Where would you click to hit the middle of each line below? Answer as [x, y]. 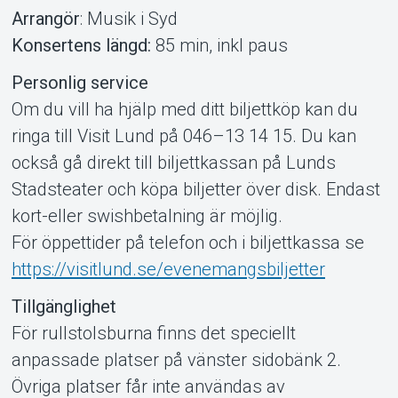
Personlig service [80, 82]
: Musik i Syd [128, 18]
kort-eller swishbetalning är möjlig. [147, 215]
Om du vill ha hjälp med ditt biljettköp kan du [184, 109]
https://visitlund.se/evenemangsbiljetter [168, 269]
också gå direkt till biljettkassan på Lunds [173, 162]
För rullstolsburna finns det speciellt [153, 333]
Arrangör [45, 18]
